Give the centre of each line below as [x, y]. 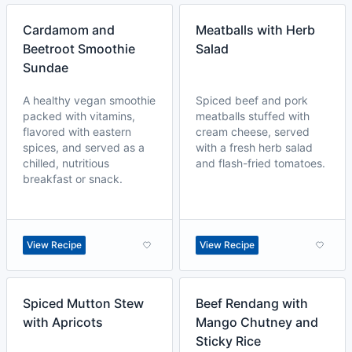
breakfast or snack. [73, 179]
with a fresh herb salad [254, 147]
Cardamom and [69, 30]
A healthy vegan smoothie [89, 100]
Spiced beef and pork [252, 100]
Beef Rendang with [252, 303]
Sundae [46, 68]
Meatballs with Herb [255, 30]
